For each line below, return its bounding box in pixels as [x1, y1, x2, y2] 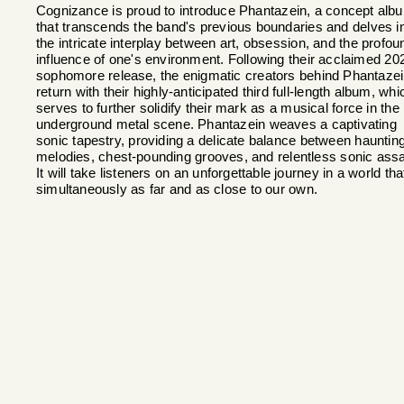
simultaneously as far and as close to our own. [36, 182, 318, 197]
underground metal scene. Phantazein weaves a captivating [36, 117, 397, 132]
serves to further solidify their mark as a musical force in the [36, 101, 399, 115]
